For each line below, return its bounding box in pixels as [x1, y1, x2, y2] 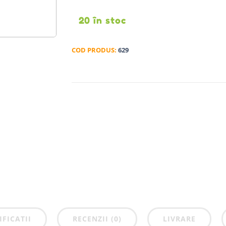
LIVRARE [163, 213, 196, 223]
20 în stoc [78, 14, 126, 26]
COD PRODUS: [71, 45, 118, 54]
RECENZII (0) [73, 213, 122, 223]
